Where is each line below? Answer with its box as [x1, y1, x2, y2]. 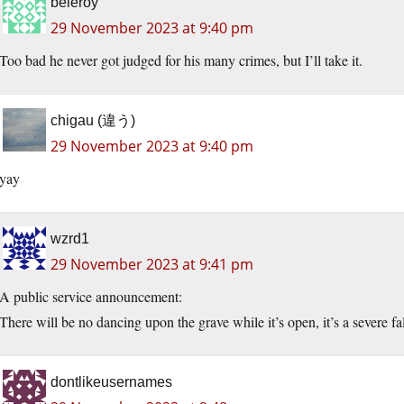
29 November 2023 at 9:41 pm [50, 254, 253, 275]
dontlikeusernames [50, 374, 172, 390]
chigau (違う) [50, 113, 135, 129]
